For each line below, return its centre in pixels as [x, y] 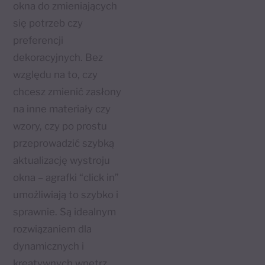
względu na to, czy [56, 75]
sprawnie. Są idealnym [65, 212]
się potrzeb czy [48, 23]
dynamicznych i [49, 246]
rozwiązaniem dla [53, 229]
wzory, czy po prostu [60, 126]
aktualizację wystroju [62, 161]
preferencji [38, 41]
